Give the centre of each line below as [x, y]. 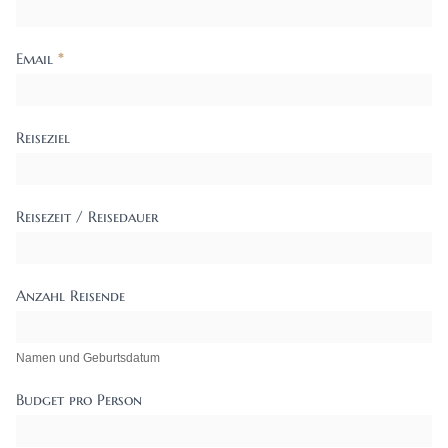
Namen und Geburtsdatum [88, 358]
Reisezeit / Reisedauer [87, 217]
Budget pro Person [79, 400]
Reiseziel [43, 138]
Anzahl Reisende [70, 296]
